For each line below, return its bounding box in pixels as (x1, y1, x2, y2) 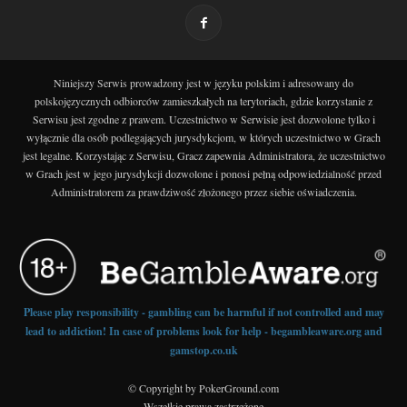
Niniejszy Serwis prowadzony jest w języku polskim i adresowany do (54, 75, 353, 91)
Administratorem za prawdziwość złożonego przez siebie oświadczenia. (50, 184, 357, 200)
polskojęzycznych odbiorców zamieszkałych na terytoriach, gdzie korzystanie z (35, 94, 372, 109)
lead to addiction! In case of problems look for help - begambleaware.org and (25, 323, 382, 339)
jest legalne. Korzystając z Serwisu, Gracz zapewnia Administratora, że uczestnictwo (22, 148, 385, 164)
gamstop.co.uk (169, 342, 238, 358)
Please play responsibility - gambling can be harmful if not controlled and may (23, 303, 384, 320)
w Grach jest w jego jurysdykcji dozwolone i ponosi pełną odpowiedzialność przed (25, 166, 382, 182)
